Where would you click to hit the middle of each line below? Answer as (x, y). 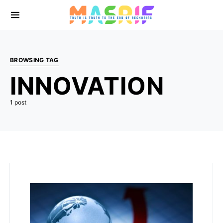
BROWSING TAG (34, 60)
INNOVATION (87, 86)
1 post (18, 102)
